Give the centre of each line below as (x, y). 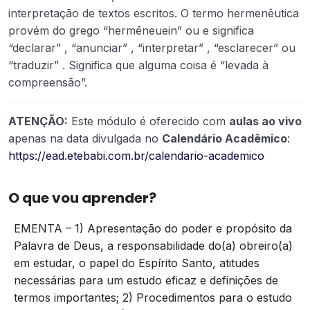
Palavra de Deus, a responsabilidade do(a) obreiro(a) (153, 245)
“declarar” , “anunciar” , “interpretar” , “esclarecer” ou (152, 47)
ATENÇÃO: (38, 121)
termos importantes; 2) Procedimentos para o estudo (153, 297)
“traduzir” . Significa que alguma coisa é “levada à (138, 65)
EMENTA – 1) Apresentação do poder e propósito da (153, 228)
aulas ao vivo (265, 121)
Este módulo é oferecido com (148, 121)
